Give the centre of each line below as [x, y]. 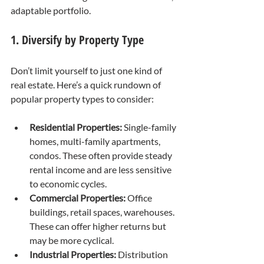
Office [140, 197]
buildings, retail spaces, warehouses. [103, 212]
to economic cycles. [68, 183]
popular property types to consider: [82, 98]
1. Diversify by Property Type [77, 39]
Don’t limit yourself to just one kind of [87, 70]
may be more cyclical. [72, 240]
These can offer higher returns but [99, 226]
